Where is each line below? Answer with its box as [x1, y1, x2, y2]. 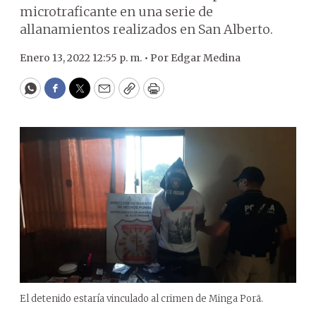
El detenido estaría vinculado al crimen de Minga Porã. [20, 292, 263, 305]
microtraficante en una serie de [20, 4, 213, 20]
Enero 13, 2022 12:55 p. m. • [20, 51, 150, 64]
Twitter [78, 86, 126, 103]
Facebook [54, 86, 114, 103]
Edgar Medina [171, 51, 241, 64]
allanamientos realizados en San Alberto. [20, 21, 273, 37]
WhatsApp [29, 86, 96, 103]
